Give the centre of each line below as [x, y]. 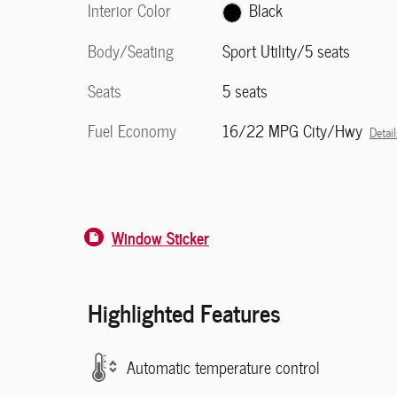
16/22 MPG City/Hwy [292, 130]
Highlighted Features [184, 311]
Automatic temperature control [223, 367]
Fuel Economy [132, 130]
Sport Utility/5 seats [286, 51]
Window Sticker [160, 237]
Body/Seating [131, 51]
